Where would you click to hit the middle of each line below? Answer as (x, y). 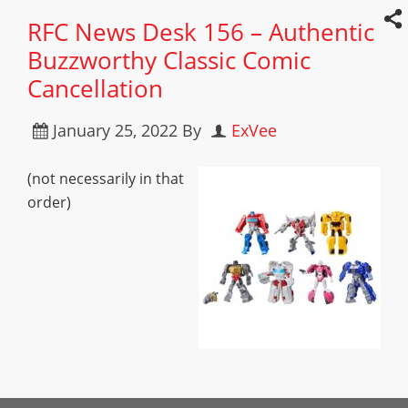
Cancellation (95, 88)
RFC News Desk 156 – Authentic (201, 32)
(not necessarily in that (106, 178)
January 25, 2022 (115, 130)
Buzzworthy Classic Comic (169, 60)
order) (49, 202)
